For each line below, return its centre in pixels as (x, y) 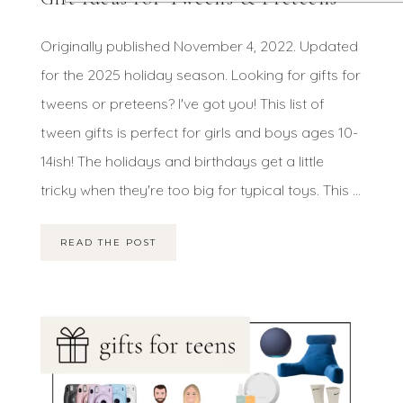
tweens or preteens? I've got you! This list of (182, 104)
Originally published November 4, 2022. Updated (199, 46)
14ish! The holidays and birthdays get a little (182, 161)
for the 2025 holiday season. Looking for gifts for (200, 75)
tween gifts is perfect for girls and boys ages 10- (199, 133)
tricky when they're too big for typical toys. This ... (200, 190)
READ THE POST (108, 243)
